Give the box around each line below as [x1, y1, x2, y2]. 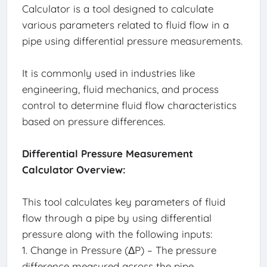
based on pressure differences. [21, 115, 165, 128]
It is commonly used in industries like [21, 67, 195, 80]
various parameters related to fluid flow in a [21, 18, 229, 32]
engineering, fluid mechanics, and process [21, 83, 219, 96]
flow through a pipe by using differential [21, 212, 212, 225]
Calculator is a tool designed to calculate [21, 2, 213, 15]
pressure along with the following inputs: [21, 228, 212, 241]
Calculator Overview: [21, 163, 126, 176]
